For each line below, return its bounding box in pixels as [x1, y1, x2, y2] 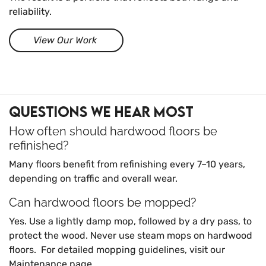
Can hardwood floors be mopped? [9, 195, 197, 210]
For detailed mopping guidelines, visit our [39, 244, 225, 256]
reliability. [9, 6, 54, 18]
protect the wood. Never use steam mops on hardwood [9, 230, 252, 242]
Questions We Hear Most [9, 103, 194, 121]
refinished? [9, 138, 69, 153]
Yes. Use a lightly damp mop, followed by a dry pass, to [9, 216, 252, 227]
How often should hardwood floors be [9, 124, 217, 139]
